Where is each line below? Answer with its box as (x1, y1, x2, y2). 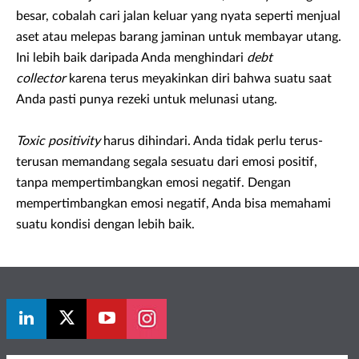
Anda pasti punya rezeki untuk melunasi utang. (16, 93, 277, 107)
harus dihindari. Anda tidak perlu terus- (100, 135, 323, 148)
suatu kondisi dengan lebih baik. (16, 218, 195, 232)
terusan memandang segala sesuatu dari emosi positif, (16, 155, 317, 169)
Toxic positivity (16, 135, 100, 148)
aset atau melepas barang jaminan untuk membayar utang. (16, 30, 341, 44)
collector (16, 72, 69, 86)
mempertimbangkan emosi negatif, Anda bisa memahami (16, 197, 331, 211)
